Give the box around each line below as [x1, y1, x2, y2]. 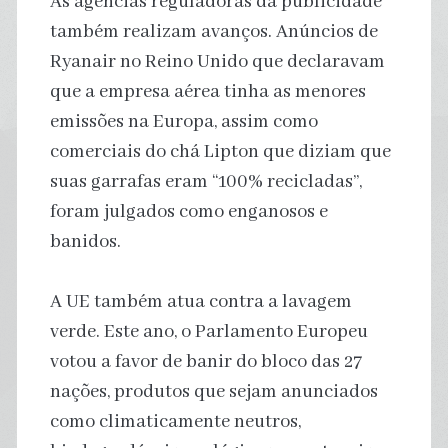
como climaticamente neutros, [49, 409, 301, 434]
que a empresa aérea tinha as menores [49, 79, 366, 104]
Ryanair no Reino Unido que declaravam [49, 49, 385, 74]
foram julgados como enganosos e [49, 199, 328, 224]
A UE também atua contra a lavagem [49, 289, 352, 314]
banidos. [49, 229, 121, 254]
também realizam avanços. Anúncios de [49, 19, 378, 44]
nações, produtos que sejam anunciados [49, 379, 378, 404]
